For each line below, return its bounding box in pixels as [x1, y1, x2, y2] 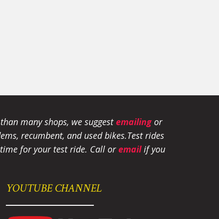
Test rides [127, 130, 165, 142]
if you [141, 143, 166, 155]
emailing [116, 116, 152, 128]
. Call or [85, 143, 119, 155]
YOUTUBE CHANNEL [5, 181, 102, 196]
